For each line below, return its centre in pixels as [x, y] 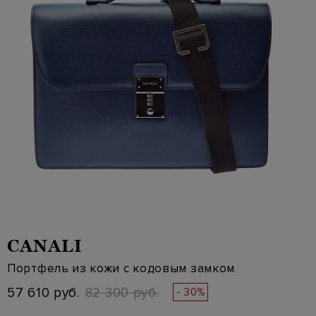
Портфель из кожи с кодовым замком [121, 268]
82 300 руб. [122, 293]
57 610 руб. [43, 293]
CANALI [45, 245]
